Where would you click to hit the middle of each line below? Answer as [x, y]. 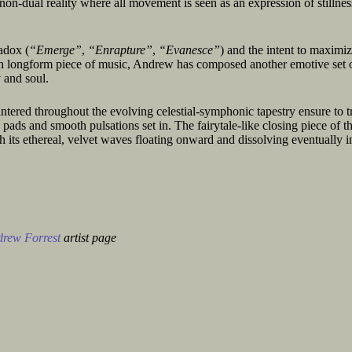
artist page [88, 238]
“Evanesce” [189, 50]
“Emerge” [55, 50]
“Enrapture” [120, 50]
